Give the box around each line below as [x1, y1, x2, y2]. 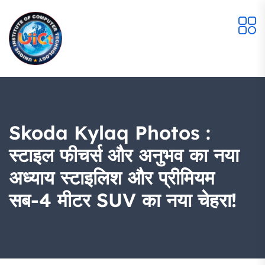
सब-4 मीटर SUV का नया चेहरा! [9, 188, 237, 212]
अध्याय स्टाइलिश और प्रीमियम [9, 166, 215, 189]
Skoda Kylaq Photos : [9, 121, 211, 144]
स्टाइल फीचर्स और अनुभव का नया [9, 143, 239, 167]
